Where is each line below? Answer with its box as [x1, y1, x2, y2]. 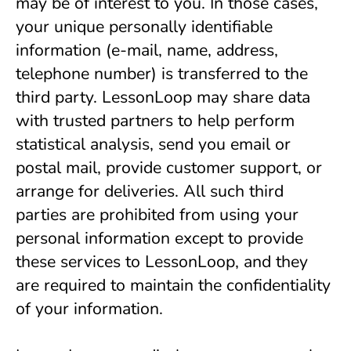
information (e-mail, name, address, [16, 38, 278, 62]
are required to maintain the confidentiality [16, 273, 331, 297]
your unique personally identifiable [16, 15, 273, 38]
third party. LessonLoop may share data [16, 85, 310, 109]
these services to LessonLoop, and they [16, 250, 308, 273]
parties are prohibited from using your [16, 203, 299, 226]
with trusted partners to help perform [16, 109, 295, 132]
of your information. [16, 297, 163, 320]
